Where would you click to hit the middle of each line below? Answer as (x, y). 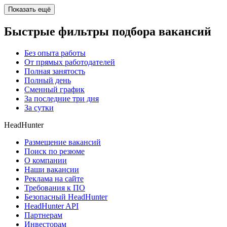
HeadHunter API (51, 206)
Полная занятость (55, 71)
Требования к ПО (55, 188)
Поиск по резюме (54, 152)
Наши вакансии (52, 170)
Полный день (48, 81)
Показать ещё (29, 10)
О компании (46, 161)
